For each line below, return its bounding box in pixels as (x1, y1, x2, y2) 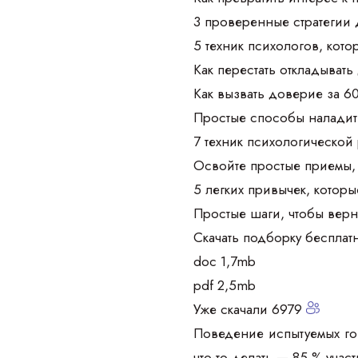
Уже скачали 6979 (193, 299, 306, 319)
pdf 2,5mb (193, 275, 256, 295)
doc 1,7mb (193, 251, 256, 271)
